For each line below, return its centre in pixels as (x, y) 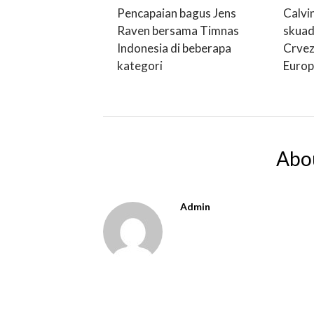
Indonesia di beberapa (174, 48)
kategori (140, 66)
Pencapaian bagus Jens (177, 13)
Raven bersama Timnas (178, 30)
